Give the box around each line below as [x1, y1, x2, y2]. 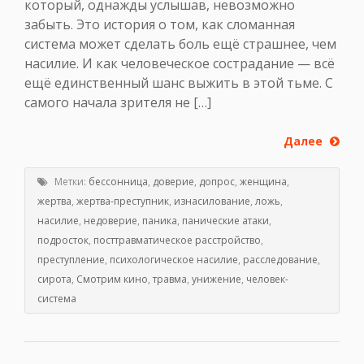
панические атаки [182, 214, 269, 228]
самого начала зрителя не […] [24, 93, 211, 111]
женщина [240, 175, 287, 189]
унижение [192, 272, 241, 287]
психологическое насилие [110, 253, 238, 267]
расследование [243, 253, 318, 267]
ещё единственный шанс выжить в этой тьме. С [24, 73, 333, 92]
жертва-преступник [76, 194, 169, 209]
